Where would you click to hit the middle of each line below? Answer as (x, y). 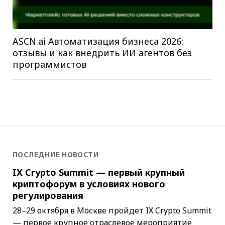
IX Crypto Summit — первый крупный (98, 173)
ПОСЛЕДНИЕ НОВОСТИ (55, 154)
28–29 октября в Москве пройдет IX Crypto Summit (112, 211)
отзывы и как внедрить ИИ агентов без (102, 53)
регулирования (48, 196)
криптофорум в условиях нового (89, 184)
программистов (50, 65)
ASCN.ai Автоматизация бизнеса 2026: (98, 41)
